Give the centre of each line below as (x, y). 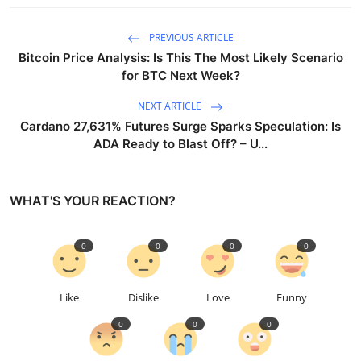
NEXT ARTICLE (171, 106)
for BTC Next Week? (180, 75)
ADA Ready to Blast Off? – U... (180, 143)
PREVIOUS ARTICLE (190, 37)
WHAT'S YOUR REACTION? (93, 200)
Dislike (143, 297)
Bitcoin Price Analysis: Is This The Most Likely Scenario (180, 57)
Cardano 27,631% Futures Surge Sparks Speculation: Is (180, 126)
